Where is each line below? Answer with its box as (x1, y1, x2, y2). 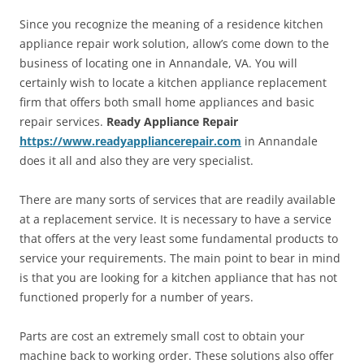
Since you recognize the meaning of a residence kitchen (19, 16, 323, 32)
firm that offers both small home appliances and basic (19, 94, 314, 110)
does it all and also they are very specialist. (19, 153, 253, 168)
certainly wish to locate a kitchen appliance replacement (19, 75, 327, 90)
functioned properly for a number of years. (19, 289, 253, 305)
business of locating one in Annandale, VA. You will (19, 55, 297, 71)
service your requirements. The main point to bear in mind (19, 250, 340, 266)
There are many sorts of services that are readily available (19, 192, 336, 207)
